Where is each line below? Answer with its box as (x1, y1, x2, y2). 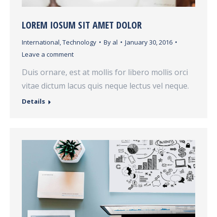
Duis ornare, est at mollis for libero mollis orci (22, 66, 188, 77)
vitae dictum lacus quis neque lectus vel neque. (22, 80, 189, 91)
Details (22, 96, 45, 106)
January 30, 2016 (125, 37, 172, 46)
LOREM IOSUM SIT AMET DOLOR (22, 18, 142, 31)
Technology (62, 37, 96, 46)
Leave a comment (22, 49, 74, 59)
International (22, 37, 60, 46)
